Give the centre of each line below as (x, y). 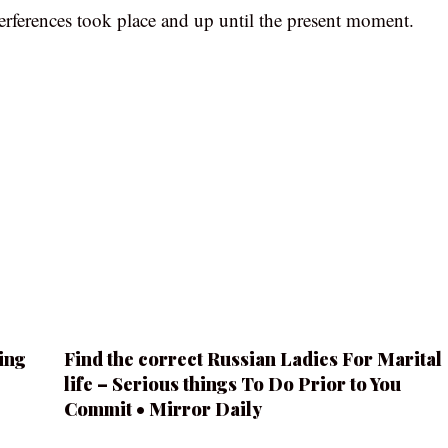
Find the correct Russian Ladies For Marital (252, 359)
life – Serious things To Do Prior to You (232, 384)
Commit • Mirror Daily (162, 409)
